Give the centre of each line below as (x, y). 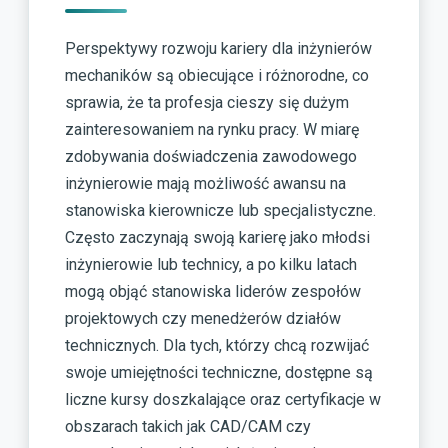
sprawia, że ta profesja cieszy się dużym (207, 103)
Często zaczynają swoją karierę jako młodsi (217, 238)
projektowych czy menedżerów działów (203, 319)
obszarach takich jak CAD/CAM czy (188, 427)
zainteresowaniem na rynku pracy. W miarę (212, 130)
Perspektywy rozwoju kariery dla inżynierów (218, 49)
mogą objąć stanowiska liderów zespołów (213, 292)
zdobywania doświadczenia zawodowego (211, 157)
